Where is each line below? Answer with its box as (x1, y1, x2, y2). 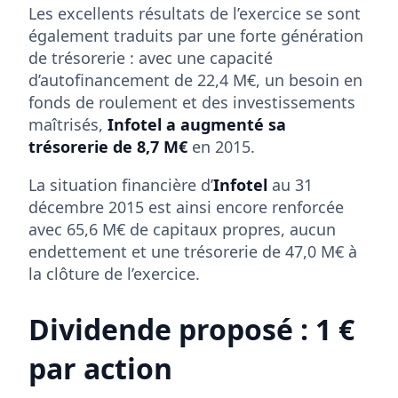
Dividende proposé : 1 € (28, 309, 354, 348)
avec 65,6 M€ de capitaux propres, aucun (28, 218, 336, 240)
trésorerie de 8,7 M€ (28, 135, 187, 157)
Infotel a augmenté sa (107, 113, 286, 135)
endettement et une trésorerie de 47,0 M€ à (28, 240, 357, 262)
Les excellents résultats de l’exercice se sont (28, 2, 361, 24)
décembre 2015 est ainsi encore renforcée (28, 195, 344, 218)
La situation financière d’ (28, 173, 213, 195)
